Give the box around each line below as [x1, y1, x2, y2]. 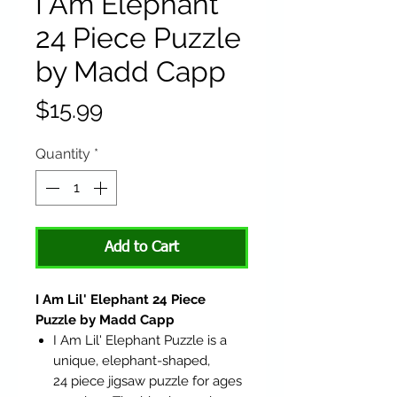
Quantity [35, 145, 90, 163]
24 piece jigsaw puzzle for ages [53, 373, 242, 390]
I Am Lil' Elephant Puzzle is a [53, 332, 227, 349]
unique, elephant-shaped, [53, 353, 210, 370]
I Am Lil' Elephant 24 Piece [35, 292, 206, 308]
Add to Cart [105, 240, 179, 256]
